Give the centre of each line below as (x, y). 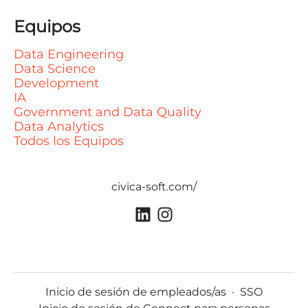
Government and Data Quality (108, 112)
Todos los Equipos (69, 141)
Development (56, 83)
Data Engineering (69, 54)
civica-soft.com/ (154, 187)
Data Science (55, 69)
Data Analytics (59, 126)
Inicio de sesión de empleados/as (136, 292)
